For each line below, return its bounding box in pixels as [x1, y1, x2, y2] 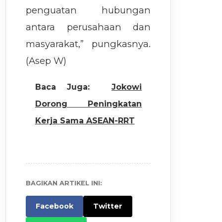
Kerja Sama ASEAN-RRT [35, 116, 135, 126]
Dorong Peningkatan [35, 99, 142, 109]
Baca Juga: [35, 82, 90, 92]
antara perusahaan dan [26, 21, 151, 33]
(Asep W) [26, 55, 67, 66]
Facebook [36, 201, 74, 211]
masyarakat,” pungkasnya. [26, 38, 151, 50]
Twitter [93, 201, 123, 211]
